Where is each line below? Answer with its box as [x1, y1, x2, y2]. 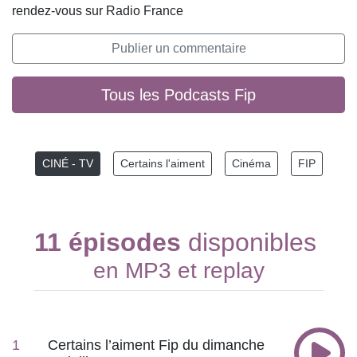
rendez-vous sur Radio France [12, 4, 183, 18]
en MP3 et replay [92, 258, 265, 283]
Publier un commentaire [111, 41, 246, 55]
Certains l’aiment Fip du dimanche [48, 337, 265, 353]
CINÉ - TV [41, 157, 93, 170]
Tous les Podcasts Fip [101, 86, 256, 104]
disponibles [180, 228, 324, 257]
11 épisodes [33, 228, 181, 257]
